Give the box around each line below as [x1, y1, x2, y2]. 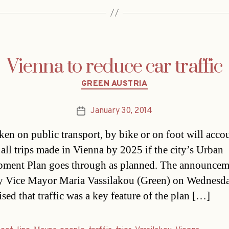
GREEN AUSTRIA [81, 79, 148, 89]
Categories [114, 73, 158, 85]
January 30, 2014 [90, 106, 152, 117]
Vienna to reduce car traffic [7, 54, 222, 79]
